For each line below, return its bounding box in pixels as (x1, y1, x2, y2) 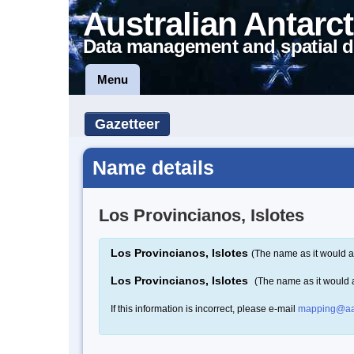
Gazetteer (95, 116, 160, 132)
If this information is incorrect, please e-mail (111, 303, 298, 314)
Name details (92, 156, 214, 179)
